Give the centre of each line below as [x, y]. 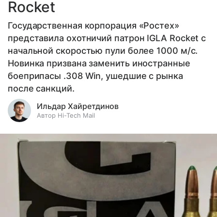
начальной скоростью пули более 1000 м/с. [103, 50]
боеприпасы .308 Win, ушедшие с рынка [95, 76]
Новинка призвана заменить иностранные [99, 63]
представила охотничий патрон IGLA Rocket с [107, 38]
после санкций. [41, 88]
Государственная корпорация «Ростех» [93, 25]
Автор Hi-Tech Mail [66, 115]
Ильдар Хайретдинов [78, 106]
